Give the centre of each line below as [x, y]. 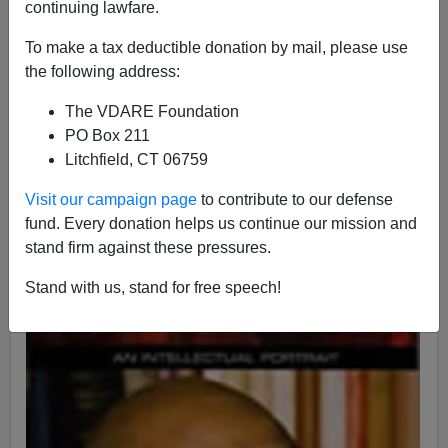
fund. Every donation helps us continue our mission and [221, 223]
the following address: [102, 71]
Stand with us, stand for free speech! [153, 287]
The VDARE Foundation [152, 111]
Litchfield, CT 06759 [136, 159]
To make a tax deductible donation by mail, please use [216, 47]
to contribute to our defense [295, 199]
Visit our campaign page [111, 199]
